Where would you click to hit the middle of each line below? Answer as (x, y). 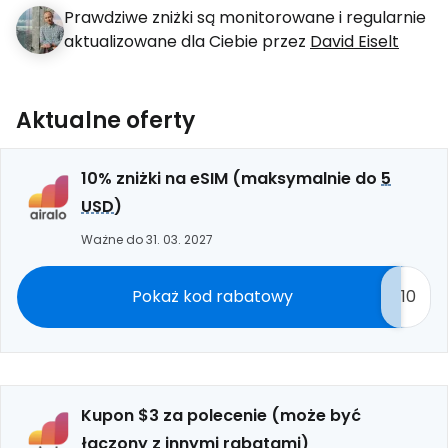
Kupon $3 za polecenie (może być (221, 415)
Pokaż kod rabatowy (212, 296)
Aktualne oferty (105, 120)
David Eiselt (354, 41)
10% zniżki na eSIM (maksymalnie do (231, 178)
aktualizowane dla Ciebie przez (187, 41)
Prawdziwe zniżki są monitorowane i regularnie (245, 17)
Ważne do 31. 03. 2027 (147, 239)
